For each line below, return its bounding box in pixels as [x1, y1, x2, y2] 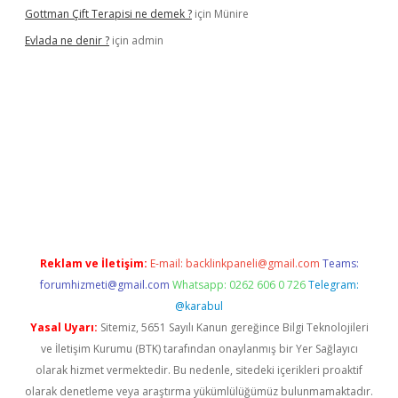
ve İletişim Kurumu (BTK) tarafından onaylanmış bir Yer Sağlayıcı [40, 341, 358, 356]
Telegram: [307, 277, 359, 292]
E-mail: [149, 256, 186, 271]
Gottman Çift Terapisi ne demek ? [25, 6, 192, 21]
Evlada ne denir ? [25, 33, 109, 48]
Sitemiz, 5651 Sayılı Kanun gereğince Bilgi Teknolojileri [97, 320, 369, 335]
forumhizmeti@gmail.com [39, 277, 170, 292]
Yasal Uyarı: [29, 320, 98, 335]
